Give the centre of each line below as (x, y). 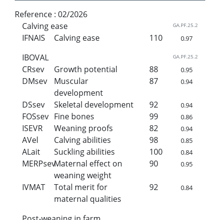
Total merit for (81, 187)
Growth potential (85, 69)
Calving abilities (82, 140)
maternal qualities (87, 199)
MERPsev (39, 163)
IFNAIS (34, 38)
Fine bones (74, 116)
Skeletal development (94, 104)
